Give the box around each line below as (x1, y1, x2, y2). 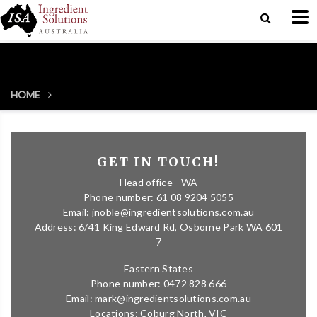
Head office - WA (119, 176, 198, 188)
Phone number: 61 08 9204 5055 (83, 191, 234, 203)
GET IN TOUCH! (97, 154, 220, 170)
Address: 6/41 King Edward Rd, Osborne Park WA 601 (34, 221, 283, 233)
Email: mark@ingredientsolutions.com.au (66, 292, 251, 304)
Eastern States (124, 263, 193, 275)
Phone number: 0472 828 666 (90, 277, 227, 289)
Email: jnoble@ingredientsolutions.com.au (62, 206, 255, 218)
